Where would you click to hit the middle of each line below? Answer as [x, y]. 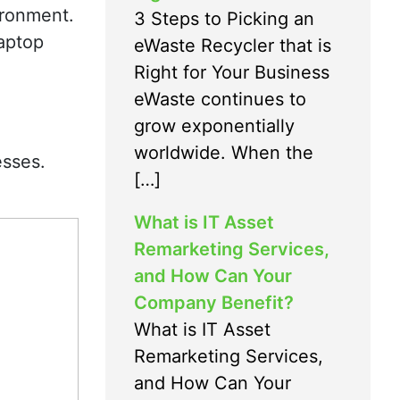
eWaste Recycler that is [233, 45]
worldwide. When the [224, 152]
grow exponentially [214, 125]
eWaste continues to [220, 99]
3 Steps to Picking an [224, 18]
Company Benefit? [214, 302]
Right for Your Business [232, 72]
